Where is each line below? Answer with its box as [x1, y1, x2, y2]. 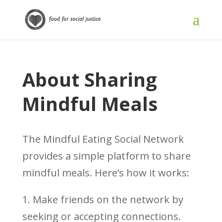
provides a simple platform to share [22, 149, 191, 163]
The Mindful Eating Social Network [22, 132, 184, 146]
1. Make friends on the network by [22, 193, 183, 206]
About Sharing [22, 66, 157, 92]
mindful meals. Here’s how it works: [22, 166, 189, 179]
